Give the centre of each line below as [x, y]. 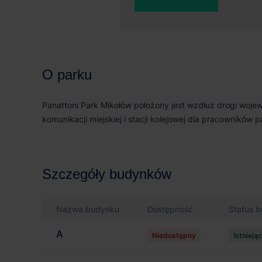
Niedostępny [174, 235]
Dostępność [170, 209]
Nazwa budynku [88, 209]
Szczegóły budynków [107, 174]
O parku [67, 75]
